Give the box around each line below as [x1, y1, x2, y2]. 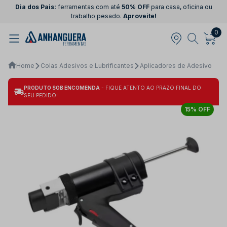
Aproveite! [123, 12, 157, 20]
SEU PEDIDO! [23, 92, 58, 98]
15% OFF [184, 105, 210, 113]
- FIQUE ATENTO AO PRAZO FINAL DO [99, 84, 201, 91]
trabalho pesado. [70, 12, 123, 20]
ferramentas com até [56, 3, 122, 11]
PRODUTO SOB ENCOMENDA [23, 84, 100, 91]
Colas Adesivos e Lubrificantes [41, 61, 134, 69]
